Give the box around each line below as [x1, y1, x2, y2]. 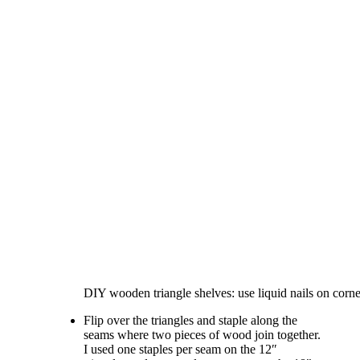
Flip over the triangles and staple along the [84, 313, 297, 327]
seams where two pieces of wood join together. [84, 327, 321, 342]
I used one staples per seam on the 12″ [84, 342, 277, 356]
